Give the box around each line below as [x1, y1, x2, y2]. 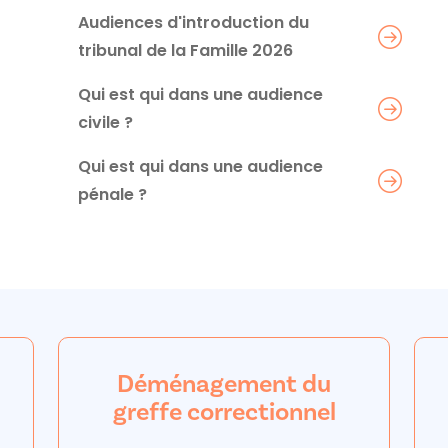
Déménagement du [117, 367, 331, 400]
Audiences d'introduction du [78, 10, 309, 34]
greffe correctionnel [112, 395, 336, 428]
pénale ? [78, 182, 147, 206]
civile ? [78, 110, 133, 134]
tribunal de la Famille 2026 [78, 38, 293, 62]
